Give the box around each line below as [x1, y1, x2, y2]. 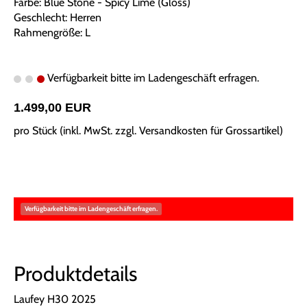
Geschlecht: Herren [14, 11, 101, 25]
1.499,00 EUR [14, 101, 91, 115]
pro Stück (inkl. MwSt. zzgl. [14, 124, 139, 138]
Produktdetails [14, 261, 137, 287]
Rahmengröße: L [14, 26, 90, 40]
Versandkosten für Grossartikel [139, 124, 280, 138]
